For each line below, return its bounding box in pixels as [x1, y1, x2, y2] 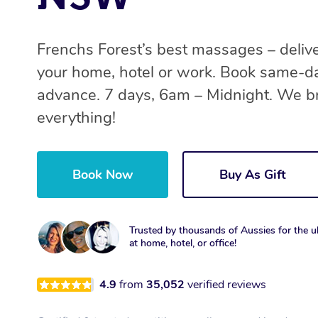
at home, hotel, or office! [129, 236, 236, 251]
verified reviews [187, 277, 266, 293]
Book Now [72, 166, 133, 184]
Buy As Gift [219, 166, 286, 184]
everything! [37, 107, 116, 129]
